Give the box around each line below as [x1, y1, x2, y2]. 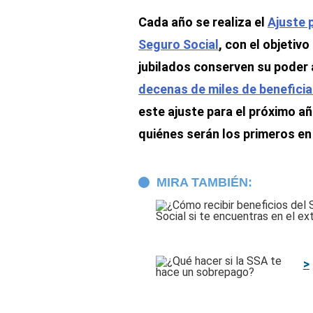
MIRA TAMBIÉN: [156, 175, 252, 189]
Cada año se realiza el [138, 15, 268, 29]
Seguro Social [138, 37, 219, 52]
